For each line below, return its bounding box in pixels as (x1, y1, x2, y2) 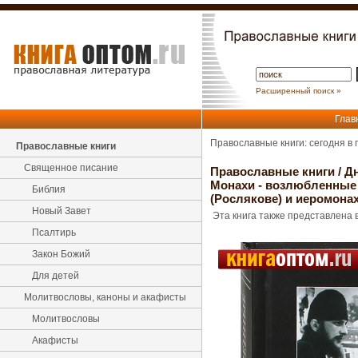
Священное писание (24, 162, 118, 173)
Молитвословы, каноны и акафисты (24, 292, 186, 303)
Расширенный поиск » (256, 86, 341, 95)
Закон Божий (32, 249, 90, 260)
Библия (32, 184, 66, 195)
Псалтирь (32, 227, 76, 238)
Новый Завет (32, 205, 91, 217)
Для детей (32, 270, 79, 281)
